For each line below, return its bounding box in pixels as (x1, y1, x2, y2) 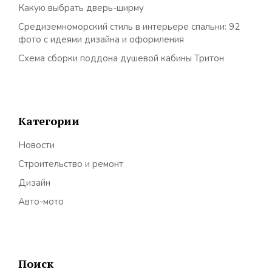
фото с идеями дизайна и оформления (18, 33, 184, 46)
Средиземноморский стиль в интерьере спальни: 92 (18, 21, 240, 33)
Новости (18, 138, 55, 151)
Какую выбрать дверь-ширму (18, 2, 144, 14)
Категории (18, 113, 80, 128)
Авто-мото (18, 195, 64, 208)
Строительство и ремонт (18, 157, 123, 170)
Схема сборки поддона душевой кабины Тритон (18, 52, 224, 64)
